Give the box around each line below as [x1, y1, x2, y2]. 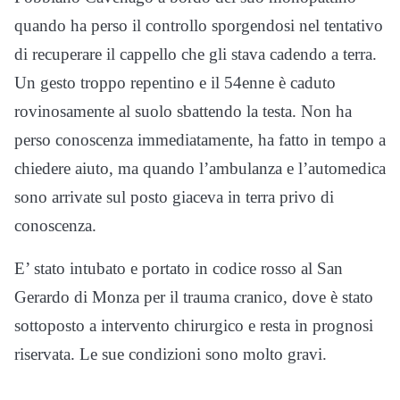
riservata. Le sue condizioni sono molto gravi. [14, 344, 327, 363]
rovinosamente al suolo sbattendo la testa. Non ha [14, 101, 352, 121]
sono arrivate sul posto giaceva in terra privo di [14, 187, 334, 206]
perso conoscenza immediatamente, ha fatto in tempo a [14, 129, 386, 149]
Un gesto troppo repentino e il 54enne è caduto [14, 72, 336, 92]
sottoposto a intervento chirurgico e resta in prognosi [14, 315, 373, 335]
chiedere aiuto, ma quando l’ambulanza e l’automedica [14, 158, 386, 178]
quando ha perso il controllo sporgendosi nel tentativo [14, 15, 383, 35]
